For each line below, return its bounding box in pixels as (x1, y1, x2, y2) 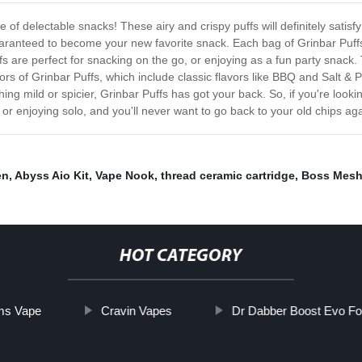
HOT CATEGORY (119, 247, 242, 267)
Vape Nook (95, 169, 154, 183)
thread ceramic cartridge (161, 169, 295, 183)
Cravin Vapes (100, 304, 172, 318)
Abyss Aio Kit (15, 169, 89, 183)
